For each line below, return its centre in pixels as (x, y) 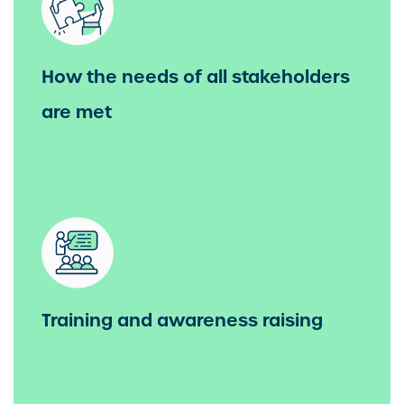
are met (77, 111)
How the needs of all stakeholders (196, 76)
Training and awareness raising (182, 320)
